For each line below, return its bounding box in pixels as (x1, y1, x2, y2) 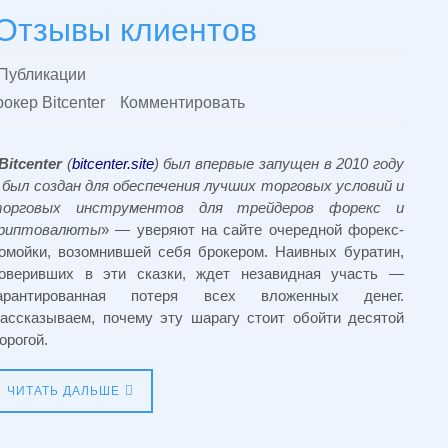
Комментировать (119, 94, 245, 111)
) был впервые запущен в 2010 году (153, 155, 405, 172)
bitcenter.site (71, 155, 154, 172)
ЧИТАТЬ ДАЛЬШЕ (7, 384, 120, 398)
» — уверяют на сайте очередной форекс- (101, 221, 404, 238)
